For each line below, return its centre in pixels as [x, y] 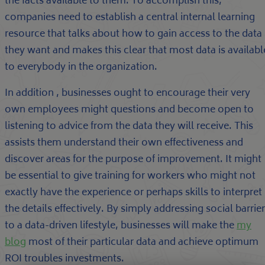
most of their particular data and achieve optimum [142, 243]
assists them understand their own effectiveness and [124, 143]
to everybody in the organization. [81, 68]
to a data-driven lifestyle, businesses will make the [121, 226]
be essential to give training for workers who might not [130, 177]
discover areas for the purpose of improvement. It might [133, 160]
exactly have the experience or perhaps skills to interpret [133, 193]
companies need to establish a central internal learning [130, 18]
